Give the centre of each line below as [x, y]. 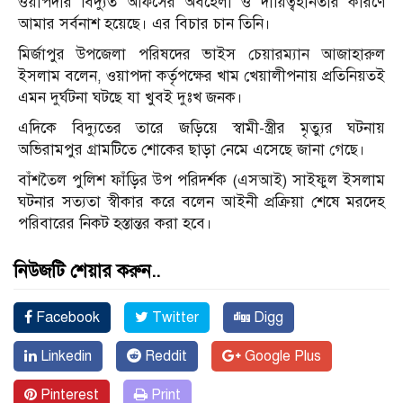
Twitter [174, 318]
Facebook [66, 318]
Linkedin [64, 357]
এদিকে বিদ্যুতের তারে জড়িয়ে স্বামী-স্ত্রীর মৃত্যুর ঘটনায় [201, 129]
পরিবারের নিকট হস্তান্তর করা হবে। [115, 224]
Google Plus [281, 357]
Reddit [164, 357]
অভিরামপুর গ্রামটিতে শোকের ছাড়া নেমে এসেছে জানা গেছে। [192, 150]
